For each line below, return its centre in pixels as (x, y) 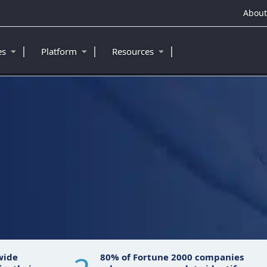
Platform (60, 51)
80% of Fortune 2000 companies (172, 257)
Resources (134, 51)
